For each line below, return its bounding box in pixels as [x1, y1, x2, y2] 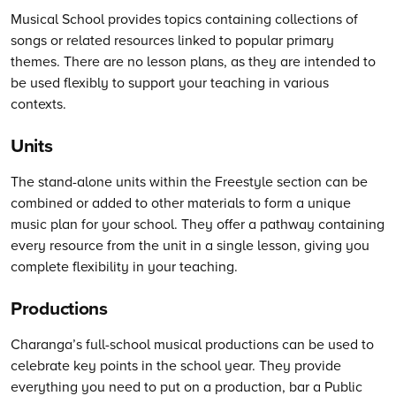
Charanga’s [11, 333, 82, 354]
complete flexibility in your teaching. [11, 255, 238, 276]
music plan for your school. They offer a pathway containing [11, 213, 385, 233]
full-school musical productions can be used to [82, 333, 374, 354]
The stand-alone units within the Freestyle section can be [11, 171, 368, 191]
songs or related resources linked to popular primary [11, 30, 334, 50]
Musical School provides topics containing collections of [11, 9, 358, 29]
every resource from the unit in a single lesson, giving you [11, 234, 369, 255]
